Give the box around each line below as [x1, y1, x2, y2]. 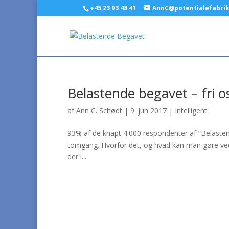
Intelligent [175, 106, 207, 116]
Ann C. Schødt [76, 106, 122, 116]
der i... [67, 152, 86, 162]
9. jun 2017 [130, 106, 167, 116]
